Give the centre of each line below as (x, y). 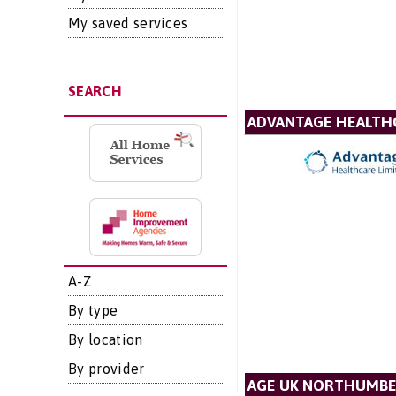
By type (93, 310)
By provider (107, 369)
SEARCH (95, 91)
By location (106, 339)
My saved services (128, 23)
